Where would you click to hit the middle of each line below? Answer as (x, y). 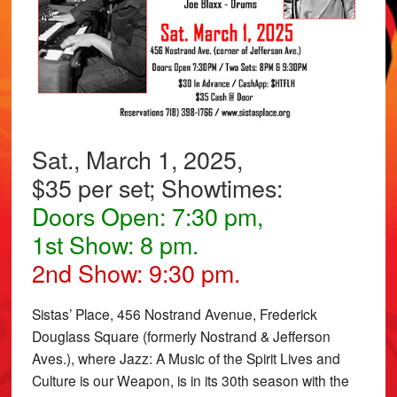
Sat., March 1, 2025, (137, 160)
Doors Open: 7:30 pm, (150, 216)
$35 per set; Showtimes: (157, 188)
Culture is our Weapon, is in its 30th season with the (190, 380)
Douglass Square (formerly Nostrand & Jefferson (181, 335)
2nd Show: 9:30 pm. (142, 273)
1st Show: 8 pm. (118, 245)
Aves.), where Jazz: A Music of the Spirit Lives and (186, 358)
